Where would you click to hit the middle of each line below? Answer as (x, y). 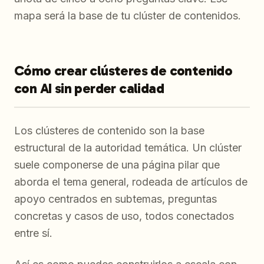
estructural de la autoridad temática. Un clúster (128, 148)
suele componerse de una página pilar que (117, 165)
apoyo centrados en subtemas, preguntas (115, 199)
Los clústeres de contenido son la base (109, 131)
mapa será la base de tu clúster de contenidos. (128, 16)
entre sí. (33, 233)
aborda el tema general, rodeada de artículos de (131, 182)
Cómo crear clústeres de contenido (123, 71)
